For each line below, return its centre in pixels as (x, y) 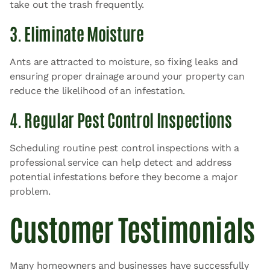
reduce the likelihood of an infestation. (97, 90)
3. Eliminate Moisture (77, 33)
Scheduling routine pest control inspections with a (125, 148)
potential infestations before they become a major (124, 177)
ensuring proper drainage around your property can (127, 76)
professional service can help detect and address (121, 162)
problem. (30, 191)
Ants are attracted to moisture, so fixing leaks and (124, 61)
